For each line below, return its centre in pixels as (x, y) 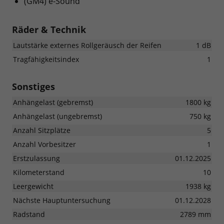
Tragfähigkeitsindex (46, 59)
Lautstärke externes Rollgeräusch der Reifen (87, 45)
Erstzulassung (36, 158)
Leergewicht (33, 186)
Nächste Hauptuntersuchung (62, 200)
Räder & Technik (49, 30)
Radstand (29, 214)
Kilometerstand (39, 172)
